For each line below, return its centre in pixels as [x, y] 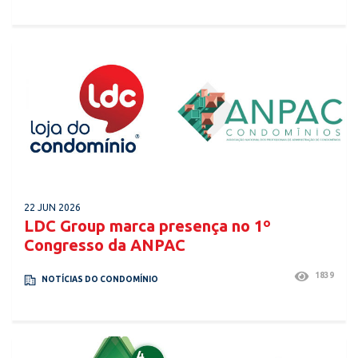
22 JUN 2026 [52, 207]
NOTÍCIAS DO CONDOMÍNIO [100, 279]
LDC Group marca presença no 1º [147, 226]
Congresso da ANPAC [105, 245]
